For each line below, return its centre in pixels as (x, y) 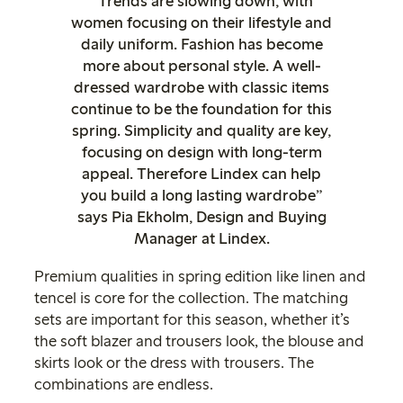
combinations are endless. (124, 384)
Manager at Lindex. (201, 238)
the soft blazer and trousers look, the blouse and (199, 341)
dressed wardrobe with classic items (201, 87)
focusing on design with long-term (201, 152)
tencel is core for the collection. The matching (191, 298)
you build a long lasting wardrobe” (201, 195)
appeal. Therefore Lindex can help (201, 174)
